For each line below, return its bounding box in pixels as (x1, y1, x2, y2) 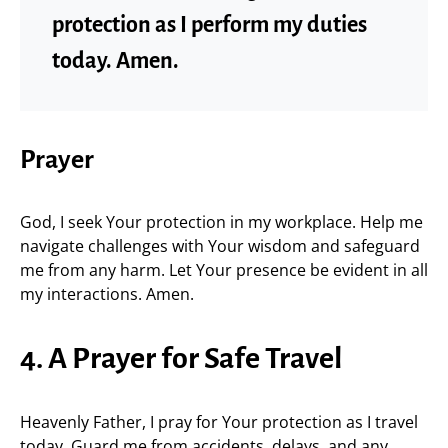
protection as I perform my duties (52, 12, 367, 37)
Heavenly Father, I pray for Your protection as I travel (20, 410, 418, 433)
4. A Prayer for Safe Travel (20, 341, 342, 374)
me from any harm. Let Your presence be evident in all (20, 258, 428, 281)
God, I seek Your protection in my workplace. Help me (20, 210, 423, 233)
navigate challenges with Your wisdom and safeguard (20, 234, 420, 257)
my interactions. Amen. (20, 282, 194, 305)
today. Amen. (52, 48, 179, 73)
